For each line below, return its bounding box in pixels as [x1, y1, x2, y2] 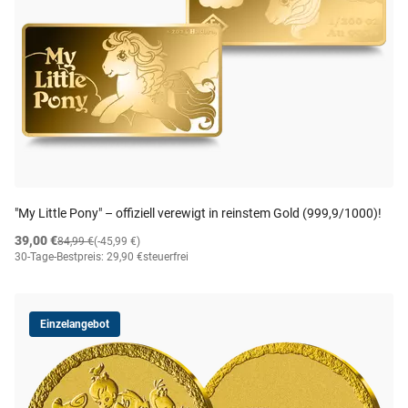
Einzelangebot [40, 318, 109, 331]
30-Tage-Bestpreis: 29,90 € [15, 250, 143, 263]
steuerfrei [143, 250, 189, 263]
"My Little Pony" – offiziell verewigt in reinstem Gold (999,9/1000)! [15, 206, 382, 220]
